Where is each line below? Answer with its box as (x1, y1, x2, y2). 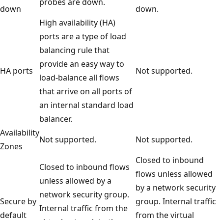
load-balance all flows (39, 72, 119, 83)
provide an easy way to (39, 58, 124, 69)
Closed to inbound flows (39, 161, 130, 172)
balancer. (39, 113, 72, 124)
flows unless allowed (136, 168, 213, 179)
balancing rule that (39, 44, 110, 55)
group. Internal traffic (136, 195, 216, 207)
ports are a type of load (39, 30, 126, 42)
